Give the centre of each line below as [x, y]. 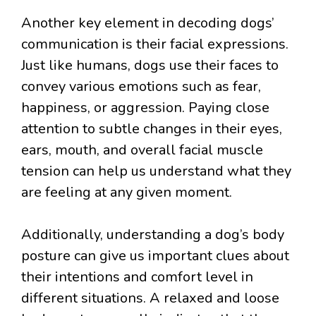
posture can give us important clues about [155, 256]
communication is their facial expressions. [155, 44]
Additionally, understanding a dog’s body [153, 235]
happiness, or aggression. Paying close [145, 108]
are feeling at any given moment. [127, 193]
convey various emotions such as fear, [141, 87]
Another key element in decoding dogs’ [148, 23]
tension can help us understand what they [156, 171]
